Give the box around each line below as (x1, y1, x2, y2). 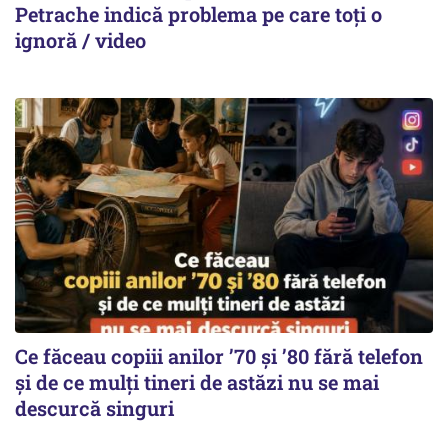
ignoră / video (15, 26, 146, 53)
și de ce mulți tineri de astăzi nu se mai (15, 369, 379, 395)
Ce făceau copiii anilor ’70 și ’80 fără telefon (15, 343, 423, 369)
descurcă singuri (15, 395, 174, 421)
